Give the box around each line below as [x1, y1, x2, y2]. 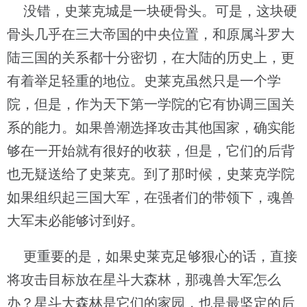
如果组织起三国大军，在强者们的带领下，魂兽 [7, 190, 295, 205]
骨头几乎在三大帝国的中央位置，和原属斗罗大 [7, 27, 295, 42]
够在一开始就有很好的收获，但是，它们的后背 [7, 143, 295, 158]
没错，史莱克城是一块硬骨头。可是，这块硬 [7, 3, 297, 19]
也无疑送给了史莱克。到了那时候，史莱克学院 [7, 167, 295, 182]
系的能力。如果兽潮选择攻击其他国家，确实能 [7, 120, 295, 135]
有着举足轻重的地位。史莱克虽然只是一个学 [7, 73, 281, 88]
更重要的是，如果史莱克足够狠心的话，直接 [7, 249, 297, 264]
